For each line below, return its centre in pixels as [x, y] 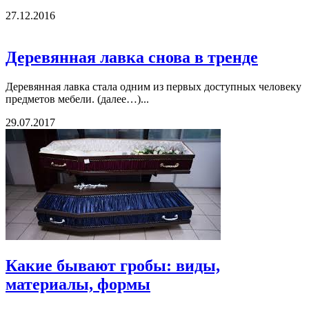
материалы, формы [78, 284]
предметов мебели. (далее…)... [77, 99]
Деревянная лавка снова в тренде [132, 58]
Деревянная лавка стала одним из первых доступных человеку [153, 87]
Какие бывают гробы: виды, [113, 265]
